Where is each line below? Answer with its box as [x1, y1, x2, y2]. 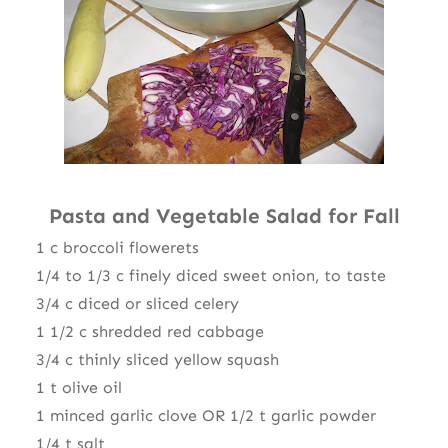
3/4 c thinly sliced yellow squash [35, 349, 279, 369]
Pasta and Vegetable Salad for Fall [48, 202, 400, 228]
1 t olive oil [35, 377, 122, 397]
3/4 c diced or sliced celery [35, 293, 239, 313]
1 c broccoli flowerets [35, 237, 199, 257]
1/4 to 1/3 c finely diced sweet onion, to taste [35, 265, 386, 285]
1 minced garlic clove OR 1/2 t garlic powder [35, 405, 376, 425]
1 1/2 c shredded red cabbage [35, 321, 264, 341]
